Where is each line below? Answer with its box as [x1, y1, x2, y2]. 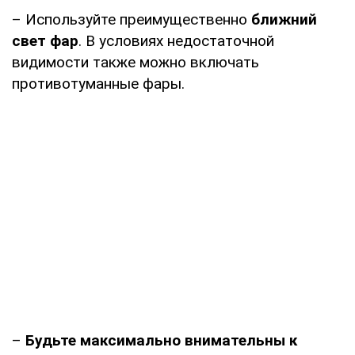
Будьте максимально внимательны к [25, 330, 297, 349]
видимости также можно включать [12, 52, 259, 71]
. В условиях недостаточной [78, 31, 274, 50]
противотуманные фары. [12, 74, 185, 93]
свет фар [12, 31, 78, 50]
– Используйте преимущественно [12, 10, 247, 29]
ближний [247, 10, 317, 29]
